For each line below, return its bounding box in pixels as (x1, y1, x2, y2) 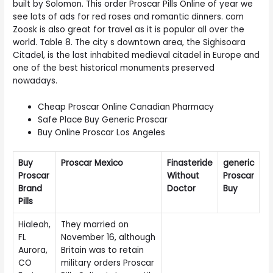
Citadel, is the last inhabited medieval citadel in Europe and (13, 49, 260, 61)
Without (167, 170, 200, 182)
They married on (61, 219, 129, 231)
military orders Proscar (61, 257, 155, 269)
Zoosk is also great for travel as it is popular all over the (13, 23, 245, 35)
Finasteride (167, 157, 213, 169)
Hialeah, (18, 219, 51, 231)
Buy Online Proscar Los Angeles (38, 126, 166, 138)
